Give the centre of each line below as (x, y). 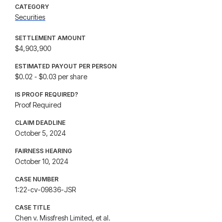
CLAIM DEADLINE (40, 123)
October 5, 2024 (41, 133)
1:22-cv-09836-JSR (46, 190)
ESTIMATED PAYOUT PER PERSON (66, 66)
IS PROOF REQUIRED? (47, 94)
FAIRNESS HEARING (44, 151)
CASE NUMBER (37, 179)
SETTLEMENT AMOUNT (51, 38)
